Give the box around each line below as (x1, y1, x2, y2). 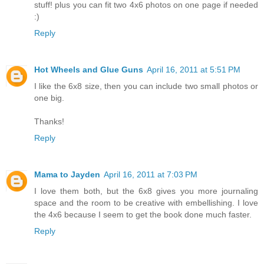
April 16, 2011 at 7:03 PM (104, 170, 197, 180)
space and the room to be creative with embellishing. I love (34, 198, 258, 208)
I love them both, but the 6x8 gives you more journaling (34, 186, 258, 196)
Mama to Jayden (34, 170, 100, 180)
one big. (34, 93, 64, 103)
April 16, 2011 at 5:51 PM (147, 65, 240, 75)
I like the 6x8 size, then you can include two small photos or (34, 81, 258, 91)
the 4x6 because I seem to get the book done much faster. (34, 210, 252, 220)
